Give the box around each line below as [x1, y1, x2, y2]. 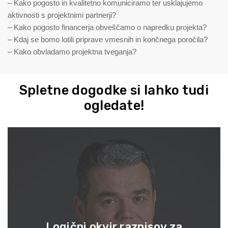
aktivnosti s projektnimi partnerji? [8, 11, 116, 20]
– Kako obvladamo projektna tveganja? [8, 48, 136, 56]
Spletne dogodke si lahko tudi [19, 82, 209, 98]
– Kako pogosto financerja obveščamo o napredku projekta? [8, 23, 207, 32]
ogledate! [83, 98, 145, 113]
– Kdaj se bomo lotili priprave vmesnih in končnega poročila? [8, 36, 208, 44]
